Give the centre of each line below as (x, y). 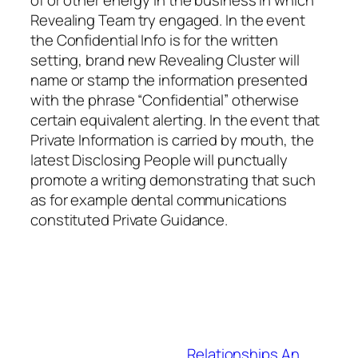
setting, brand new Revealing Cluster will (165, 60)
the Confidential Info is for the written (154, 40)
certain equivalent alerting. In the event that (175, 120)
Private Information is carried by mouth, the (172, 140)
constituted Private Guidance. (129, 220)
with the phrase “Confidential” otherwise (165, 100)
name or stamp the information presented (169, 80)
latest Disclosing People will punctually (159, 160)
